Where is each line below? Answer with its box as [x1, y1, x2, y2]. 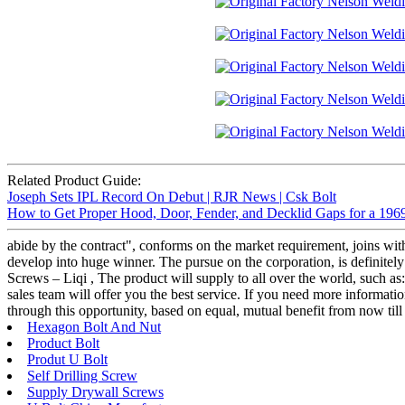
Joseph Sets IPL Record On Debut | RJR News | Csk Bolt [7, 189, 336, 205]
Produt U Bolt [27, 352, 108, 368]
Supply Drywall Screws [27, 384, 164, 400]
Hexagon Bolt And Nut [27, 319, 161, 335]
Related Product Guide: [7, 173, 141, 189]
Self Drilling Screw [27, 368, 137, 384]
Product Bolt [27, 335, 99, 352]
